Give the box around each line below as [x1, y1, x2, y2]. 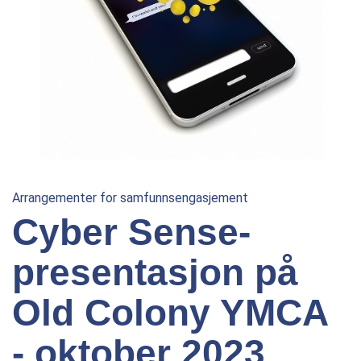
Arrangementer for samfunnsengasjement [12, 190, 248, 205]
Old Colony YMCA [12, 292, 327, 334]
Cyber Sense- [12, 211, 251, 253]
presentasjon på [12, 251, 298, 293]
